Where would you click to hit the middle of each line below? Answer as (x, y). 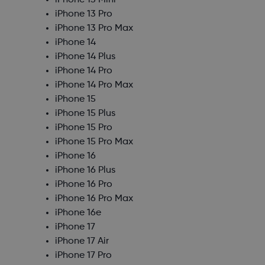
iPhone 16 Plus (85, 171)
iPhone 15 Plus (85, 114)
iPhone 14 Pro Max (94, 85)
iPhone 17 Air (82, 242)
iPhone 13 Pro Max (94, 29)
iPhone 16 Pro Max (94, 199)
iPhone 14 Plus (85, 57)
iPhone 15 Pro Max (94, 142)
